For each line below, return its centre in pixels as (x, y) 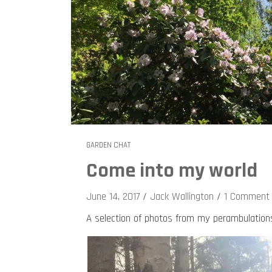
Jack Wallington (182, 197)
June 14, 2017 (113, 197)
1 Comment (247, 197)
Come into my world (172, 171)
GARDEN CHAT (108, 145)
